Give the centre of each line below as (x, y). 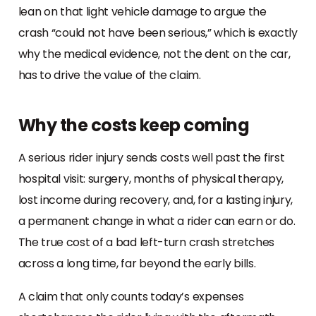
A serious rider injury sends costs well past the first (151, 157)
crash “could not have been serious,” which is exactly (158, 32)
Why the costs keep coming (133, 125)
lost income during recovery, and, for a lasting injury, (156, 200)
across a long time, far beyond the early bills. (137, 263)
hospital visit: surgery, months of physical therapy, (151, 178)
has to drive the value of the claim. (109, 75)
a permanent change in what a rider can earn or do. (157, 221)
